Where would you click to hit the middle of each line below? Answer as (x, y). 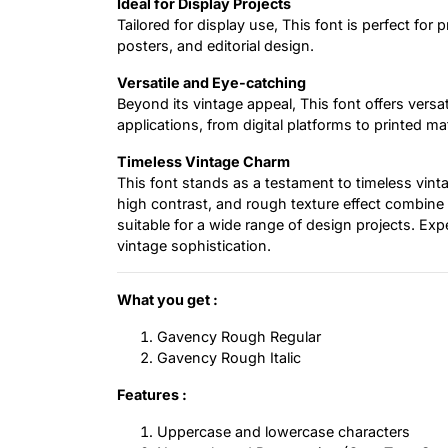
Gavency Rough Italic (229, 358)
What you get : (167, 300)
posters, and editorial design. (215, 46)
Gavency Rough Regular (239, 337)
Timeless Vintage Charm (203, 162)
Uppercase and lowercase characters (283, 432)
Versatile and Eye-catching (211, 83)
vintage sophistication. (194, 246)
